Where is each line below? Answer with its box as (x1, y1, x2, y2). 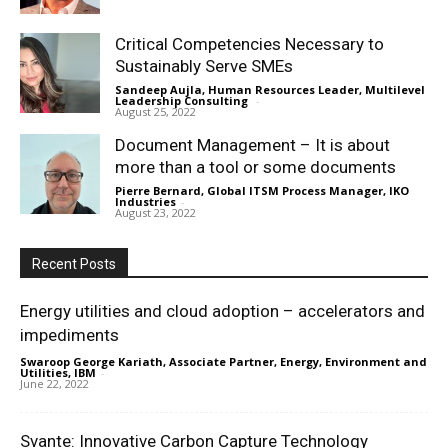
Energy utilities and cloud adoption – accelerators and (20, 300, 425, 321)
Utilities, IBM (20, 364, 96, 380)
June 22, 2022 (20, 375, 89, 391)
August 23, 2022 (115, 204, 196, 220)
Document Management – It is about (115, 134, 390, 155)
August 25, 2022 (115, 103, 196, 119)
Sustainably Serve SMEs (115, 55, 293, 76)
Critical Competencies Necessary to (115, 33, 384, 54)
